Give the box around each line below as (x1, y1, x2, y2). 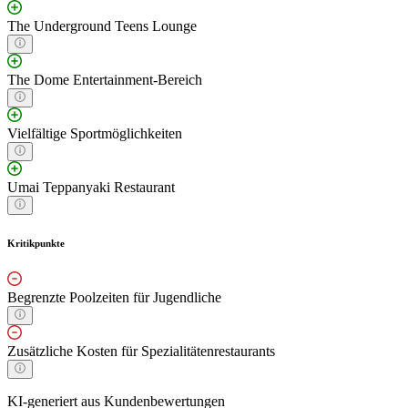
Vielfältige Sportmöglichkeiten (7, 125, 182, 141)
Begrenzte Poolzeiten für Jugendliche (7, 289, 221, 305)
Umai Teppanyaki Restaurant (7, 178, 175, 195)
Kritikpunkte (7, 237, 65, 249)
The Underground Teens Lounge (7, 17, 197, 34)
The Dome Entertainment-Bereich (7, 71, 202, 87)
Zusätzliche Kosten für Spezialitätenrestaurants (7, 342, 275, 359)
